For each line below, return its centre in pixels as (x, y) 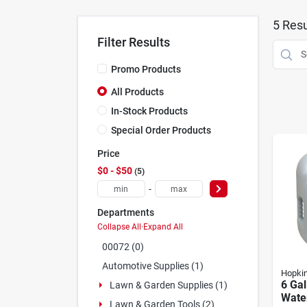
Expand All (163, 226)
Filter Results (133, 42)
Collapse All (119, 226)
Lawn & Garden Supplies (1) (168, 285)
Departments (125, 212)
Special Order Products (161, 130)
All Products (137, 92)
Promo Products (146, 69)
